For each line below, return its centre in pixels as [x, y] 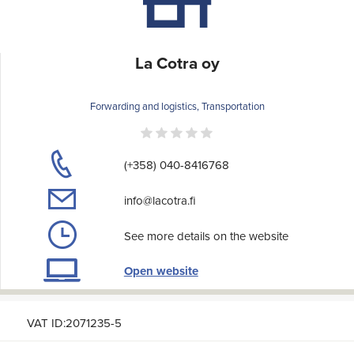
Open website [161, 271]
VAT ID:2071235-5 [74, 323]
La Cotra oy [177, 63]
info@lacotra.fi [160, 200]
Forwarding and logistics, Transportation [177, 106]
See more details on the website [206, 235]
